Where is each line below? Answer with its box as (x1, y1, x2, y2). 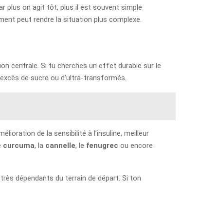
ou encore (118, 141, 153, 150)
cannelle (45, 141, 75, 150)
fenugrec (86, 141, 118, 150)
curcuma (3, 141, 35, 150)
